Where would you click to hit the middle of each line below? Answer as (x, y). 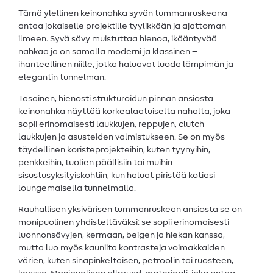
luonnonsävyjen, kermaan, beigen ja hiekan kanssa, (122, 236)
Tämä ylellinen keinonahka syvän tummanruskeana (123, 14)
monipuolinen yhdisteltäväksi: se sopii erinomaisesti (124, 223)
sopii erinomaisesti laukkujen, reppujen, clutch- (113, 125)
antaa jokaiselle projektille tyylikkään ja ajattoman (122, 27)
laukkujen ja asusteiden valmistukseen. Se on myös (122, 137)
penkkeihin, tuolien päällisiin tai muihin (95, 163)
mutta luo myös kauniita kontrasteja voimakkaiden (122, 248)
